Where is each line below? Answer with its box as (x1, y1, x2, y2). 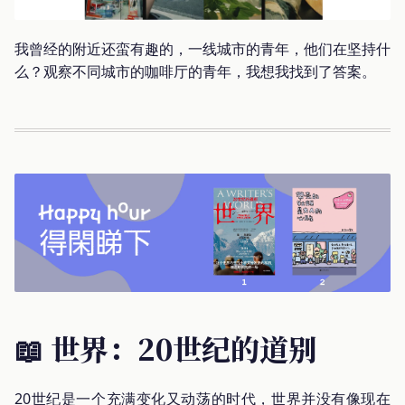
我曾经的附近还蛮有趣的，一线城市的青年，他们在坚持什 (14, 39, 391, 59)
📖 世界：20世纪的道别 (14, 326, 317, 369)
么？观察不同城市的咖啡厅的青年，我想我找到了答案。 (14, 61, 376, 81)
